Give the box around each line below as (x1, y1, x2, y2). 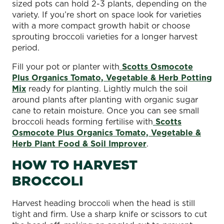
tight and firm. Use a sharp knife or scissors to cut (12, 208, 207, 219)
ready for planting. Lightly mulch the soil (26, 82, 187, 94)
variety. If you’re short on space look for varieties (12, 8, 201, 20)
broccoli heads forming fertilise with (12, 115, 153, 127)
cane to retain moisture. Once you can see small (12, 104, 199, 116)
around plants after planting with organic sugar (12, 93, 198, 105)
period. (12, 41, 39, 53)
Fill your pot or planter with (12, 60, 119, 72)
